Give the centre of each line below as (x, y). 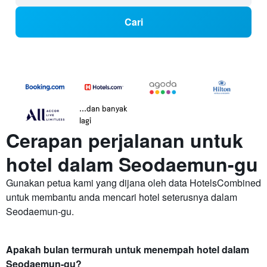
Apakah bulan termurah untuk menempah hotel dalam (128, 250)
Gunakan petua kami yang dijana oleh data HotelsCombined (133, 183)
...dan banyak (103, 108)
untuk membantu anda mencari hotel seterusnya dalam (122, 197)
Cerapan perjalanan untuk (125, 140)
